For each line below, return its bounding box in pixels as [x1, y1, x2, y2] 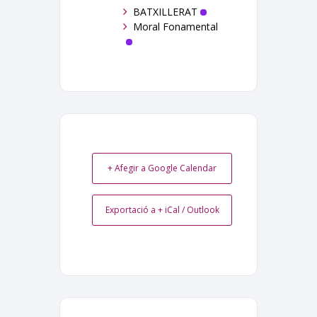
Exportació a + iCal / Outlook [105, 203, 219, 216]
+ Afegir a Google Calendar [108, 161, 217, 174]
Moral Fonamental [133, 19, 218, 33]
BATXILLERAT [133, 4, 197, 18]
